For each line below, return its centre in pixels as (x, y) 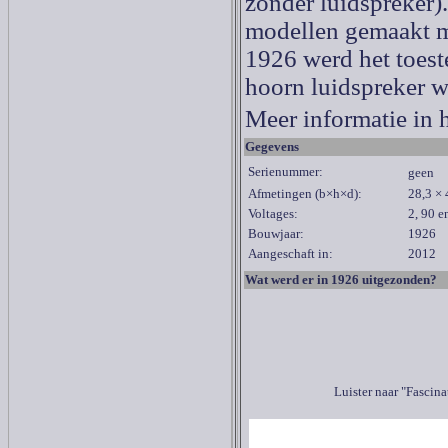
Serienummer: (285, 171)
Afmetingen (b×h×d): (305, 193)
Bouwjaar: (276, 233)
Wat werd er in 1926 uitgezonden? (341, 279)
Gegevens (272, 146)
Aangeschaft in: (290, 253)
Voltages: (273, 213)
